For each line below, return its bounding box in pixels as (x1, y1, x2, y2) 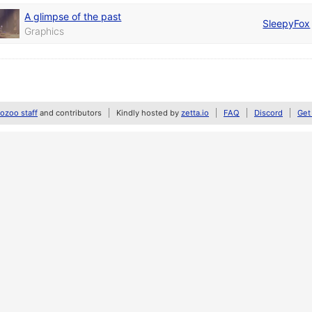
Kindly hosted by (116, 107, 181, 118)
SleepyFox (263, 17, 311, 29)
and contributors (38, 107, 102, 118)
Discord (254, 107, 283, 118)
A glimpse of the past (24, 10, 122, 22)
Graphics (24, 24, 65, 37)
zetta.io (181, 107, 209, 118)
